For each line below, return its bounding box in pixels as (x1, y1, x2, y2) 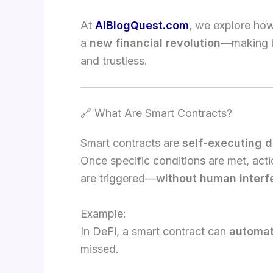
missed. (80, 242, 119, 255)
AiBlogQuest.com (95, 19, 189, 32)
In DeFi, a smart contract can (80, 224, 229, 238)
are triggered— (80, 171, 156, 185)
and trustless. (80, 54, 147, 67)
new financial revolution (90, 37, 221, 49)
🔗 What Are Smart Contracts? (80, 106, 232, 119)
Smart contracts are (80, 136, 182, 149)
